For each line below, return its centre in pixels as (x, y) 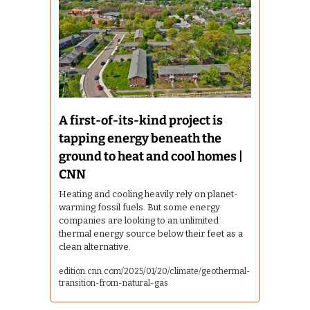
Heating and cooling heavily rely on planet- (148, 194)
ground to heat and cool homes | (151, 157)
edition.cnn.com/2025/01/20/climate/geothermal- (155, 272)
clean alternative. (95, 247)
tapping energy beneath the (140, 139)
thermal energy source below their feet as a (151, 234)
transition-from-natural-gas (113, 283)
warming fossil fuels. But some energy (139, 208)
